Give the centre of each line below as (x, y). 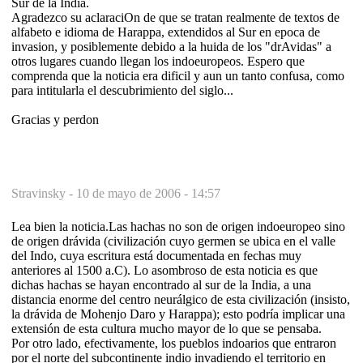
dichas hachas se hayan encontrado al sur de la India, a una (161, 284)
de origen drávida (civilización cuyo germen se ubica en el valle (173, 241)
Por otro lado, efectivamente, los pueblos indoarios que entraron (174, 343)
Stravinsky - (44, 193)
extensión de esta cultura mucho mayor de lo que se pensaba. (167, 328)
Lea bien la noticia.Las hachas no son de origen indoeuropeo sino (178, 226)
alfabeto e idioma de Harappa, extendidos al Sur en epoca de (166, 32)
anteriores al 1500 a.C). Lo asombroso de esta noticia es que (164, 270)
